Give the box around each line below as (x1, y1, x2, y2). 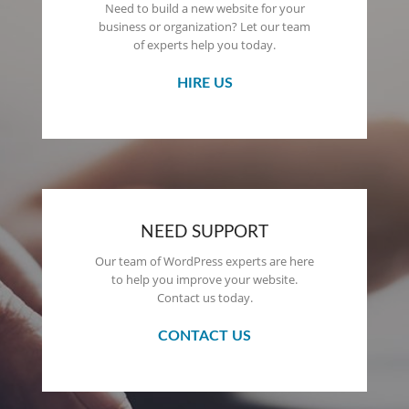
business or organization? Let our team (99, 18, 310, 36)
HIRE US (176, 76, 233, 91)
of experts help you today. (133, 37, 276, 54)
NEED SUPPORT (141, 224, 268, 242)
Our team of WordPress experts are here (95, 253, 314, 270)
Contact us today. (156, 289, 253, 307)
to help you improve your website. (111, 271, 298, 288)
